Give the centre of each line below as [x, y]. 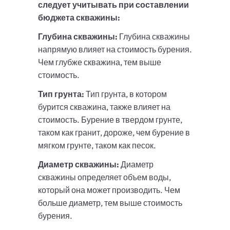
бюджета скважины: [79, 18]
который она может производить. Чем [109, 190]
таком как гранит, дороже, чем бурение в [114, 133]
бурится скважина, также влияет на [104, 107]
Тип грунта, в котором [126, 94]
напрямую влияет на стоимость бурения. [115, 50]
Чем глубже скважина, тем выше [100, 62]
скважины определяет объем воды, [104, 177]
